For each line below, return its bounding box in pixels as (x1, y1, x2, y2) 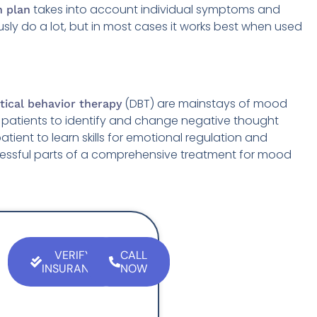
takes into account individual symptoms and (30, 1, 280, 18)
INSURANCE (42, 261, 104, 277)
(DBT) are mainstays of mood (122, 96, 287, 112)
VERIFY (54, 248, 91, 263)
